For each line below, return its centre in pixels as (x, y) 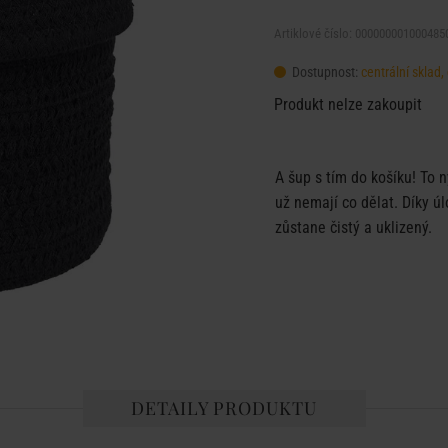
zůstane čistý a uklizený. (353, 227)
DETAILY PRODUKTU (224, 408)
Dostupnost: (325, 72)
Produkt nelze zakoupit (348, 104)
